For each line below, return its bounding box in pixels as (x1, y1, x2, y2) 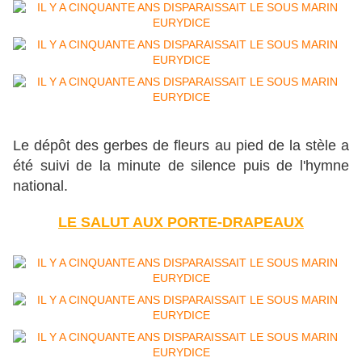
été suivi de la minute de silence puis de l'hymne (13, 158, 349, 175)
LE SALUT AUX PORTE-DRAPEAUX (58, 214, 304, 231)
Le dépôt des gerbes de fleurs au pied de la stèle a (13, 137, 349, 154)
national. (13, 178, 68, 195)
